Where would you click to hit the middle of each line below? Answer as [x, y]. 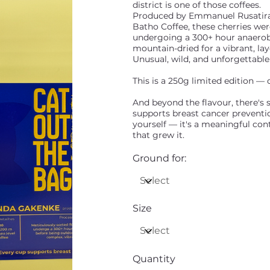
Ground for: [159, 159]
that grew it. [158, 135]
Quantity [154, 259]
